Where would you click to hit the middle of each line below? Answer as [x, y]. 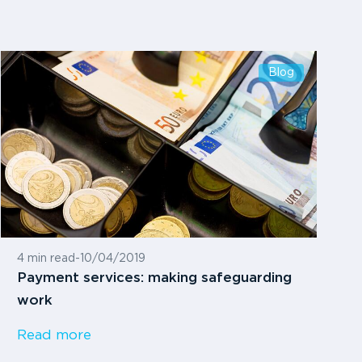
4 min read [46, 258]
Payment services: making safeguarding [155, 278]
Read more [55, 335]
